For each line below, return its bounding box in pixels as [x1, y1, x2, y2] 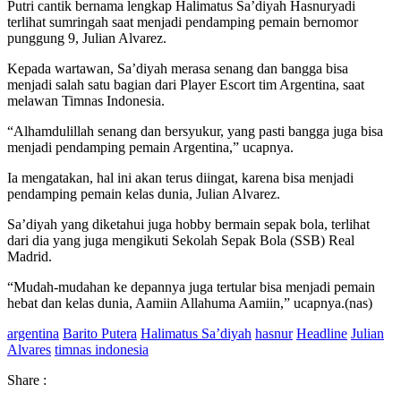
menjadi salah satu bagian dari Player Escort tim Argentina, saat [7, 76, 364, 92]
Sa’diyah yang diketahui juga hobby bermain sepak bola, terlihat [7, 216, 370, 232]
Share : [7, 371, 47, 388]
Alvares [7, 341, 51, 357]
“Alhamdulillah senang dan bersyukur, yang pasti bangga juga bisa [7, 123, 383, 139]
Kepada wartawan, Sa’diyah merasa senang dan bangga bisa [7, 60, 348, 76]
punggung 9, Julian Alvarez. [7, 30, 166, 46]
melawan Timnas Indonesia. [7, 92, 165, 108]
